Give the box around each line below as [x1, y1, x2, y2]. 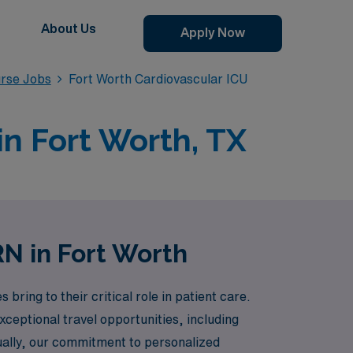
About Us [41, 22, 96, 35]
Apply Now [180, 26, 245, 39]
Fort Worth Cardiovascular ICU [69, 72, 249, 85]
